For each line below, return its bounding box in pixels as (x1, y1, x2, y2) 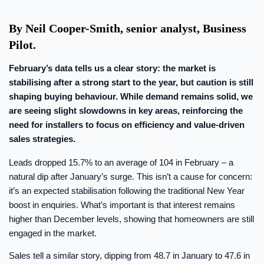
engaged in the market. (9, 228, 97, 239)
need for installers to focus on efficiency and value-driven (9, 120, 245, 130)
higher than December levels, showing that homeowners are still (9, 214, 254, 225)
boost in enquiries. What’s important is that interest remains (9, 200, 235, 210)
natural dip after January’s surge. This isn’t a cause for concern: (9, 171, 252, 182)
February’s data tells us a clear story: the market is (9, 63, 216, 74)
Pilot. (9, 38, 36, 51)
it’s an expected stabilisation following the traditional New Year (9, 186, 245, 196)
